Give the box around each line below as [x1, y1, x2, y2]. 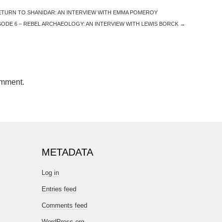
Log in [42, 169, 59, 176]
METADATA [42, 147, 93, 158]
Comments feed [42, 202, 87, 209]
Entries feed [42, 185, 76, 193]
